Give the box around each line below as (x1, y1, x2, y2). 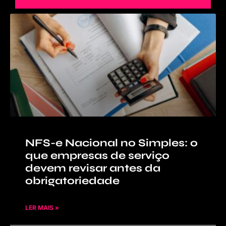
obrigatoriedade (25, 175, 120, 188)
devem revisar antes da (25, 162, 160, 175)
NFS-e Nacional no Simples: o (25, 137, 198, 150)
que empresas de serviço (25, 149, 169, 162)
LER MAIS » (25, 204, 59, 212)
